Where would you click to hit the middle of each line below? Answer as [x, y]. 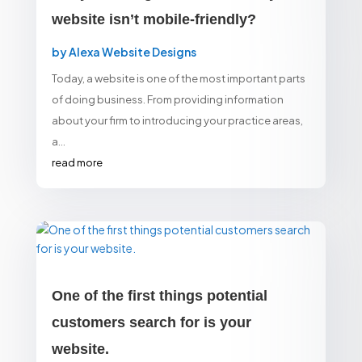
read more [77, 162]
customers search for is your [151, 322]
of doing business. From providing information [167, 99]
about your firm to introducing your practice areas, [177, 120]
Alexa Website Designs [132, 51]
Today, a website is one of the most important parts [178, 78]
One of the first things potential [159, 295]
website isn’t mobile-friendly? [154, 19]
